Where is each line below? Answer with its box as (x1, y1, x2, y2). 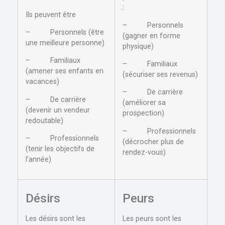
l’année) (26, 155, 51, 164)
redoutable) (26, 116, 63, 125)
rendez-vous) (123, 148, 166, 157)
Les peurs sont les (123, 214, 181, 223)
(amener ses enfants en (26, 67, 103, 76)
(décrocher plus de (123, 137, 184, 146)
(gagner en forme (123, 31, 180, 40)
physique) (123, 42, 154, 51)
